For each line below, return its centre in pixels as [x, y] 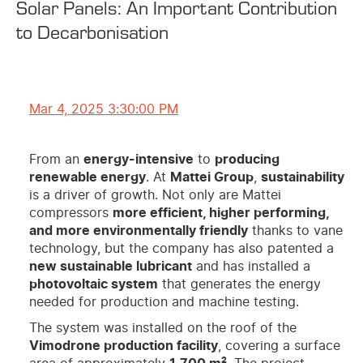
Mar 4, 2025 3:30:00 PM [103, 109]
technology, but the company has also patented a [181, 248]
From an [56, 159]
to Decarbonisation [92, 31]
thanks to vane [295, 231]
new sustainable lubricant [110, 266]
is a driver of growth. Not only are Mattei [155, 195]
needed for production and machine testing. [164, 302]
